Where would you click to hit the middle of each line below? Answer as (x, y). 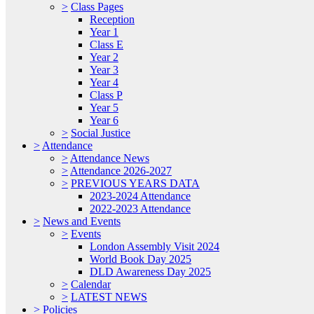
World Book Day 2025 (141, 259)
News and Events (82, 221)
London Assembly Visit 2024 (155, 247)
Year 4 (104, 83)
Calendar (91, 285)
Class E (107, 45)
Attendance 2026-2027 (121, 171)
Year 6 (104, 121)
